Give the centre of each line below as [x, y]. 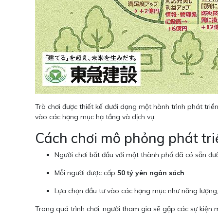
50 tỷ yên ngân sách [151, 173]
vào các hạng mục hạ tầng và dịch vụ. [95, 117]
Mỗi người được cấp [86, 173]
